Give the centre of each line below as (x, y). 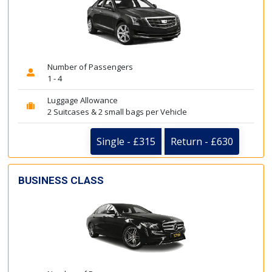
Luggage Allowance (83, 100)
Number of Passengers (90, 66)
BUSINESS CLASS (61, 180)
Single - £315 (126, 141)
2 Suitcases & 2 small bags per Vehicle (117, 111)
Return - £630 (202, 141)
